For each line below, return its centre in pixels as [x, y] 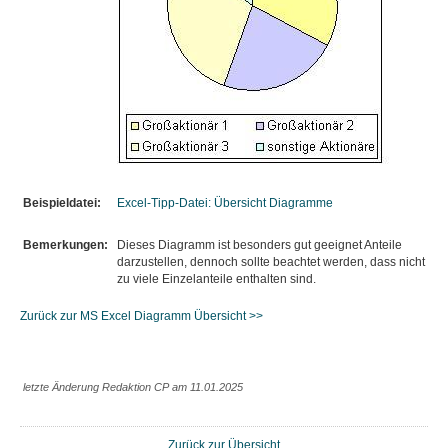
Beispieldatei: [62, 203]
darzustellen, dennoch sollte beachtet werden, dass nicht [271, 262]
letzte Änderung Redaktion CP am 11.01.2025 [133, 387]
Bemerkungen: [65, 245]
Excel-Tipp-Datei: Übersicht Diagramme [225, 203]
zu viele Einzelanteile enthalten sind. [216, 279]
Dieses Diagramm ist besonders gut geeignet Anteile [259, 245]
